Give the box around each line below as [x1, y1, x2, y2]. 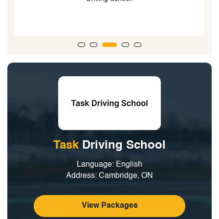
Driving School [82, 139, 166, 152]
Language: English [77, 160, 142, 169]
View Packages [81, 202, 138, 210]
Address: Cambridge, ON [66, 172, 153, 180]
